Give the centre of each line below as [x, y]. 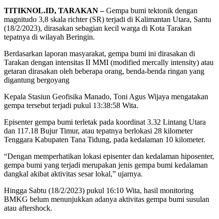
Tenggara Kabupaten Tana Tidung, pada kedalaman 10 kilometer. [105, 140]
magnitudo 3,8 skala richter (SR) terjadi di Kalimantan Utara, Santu [108, 20]
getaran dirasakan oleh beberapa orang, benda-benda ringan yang [104, 71]
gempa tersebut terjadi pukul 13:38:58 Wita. [71, 106]
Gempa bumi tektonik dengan [152, 11]
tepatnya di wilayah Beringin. [49, 37]
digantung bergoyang [37, 80]
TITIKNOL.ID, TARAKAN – [55, 11]
